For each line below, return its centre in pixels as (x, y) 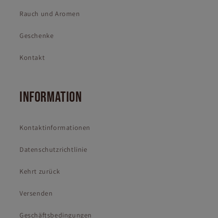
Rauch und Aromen (50, 14)
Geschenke (37, 36)
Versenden (36, 193)
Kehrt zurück (40, 172)
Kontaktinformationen (55, 128)
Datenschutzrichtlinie (54, 150)
